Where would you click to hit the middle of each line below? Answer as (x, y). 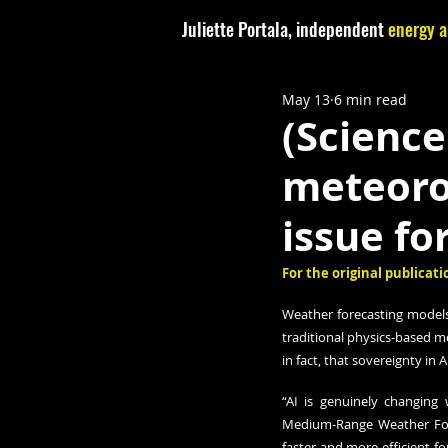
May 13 (306, 99)
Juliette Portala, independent (285, 29)
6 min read (370, 99)
